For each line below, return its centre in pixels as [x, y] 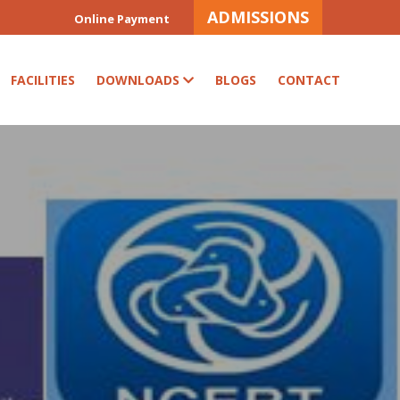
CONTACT [308, 80]
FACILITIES [42, 80]
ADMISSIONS [258, 17]
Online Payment [122, 18]
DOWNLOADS [137, 80]
